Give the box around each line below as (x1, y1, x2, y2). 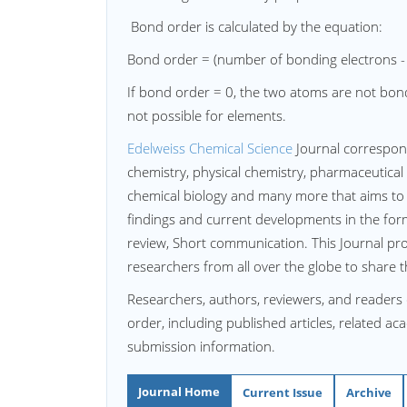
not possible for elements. (127, 106, 286, 124)
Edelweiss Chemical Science (127, 139, 293, 157)
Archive (346, 384, 392, 401)
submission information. (127, 337, 275, 355)
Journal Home (138, 383, 220, 400)
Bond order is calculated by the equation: (127, 17, 382, 35)
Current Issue (243, 384, 323, 401)
